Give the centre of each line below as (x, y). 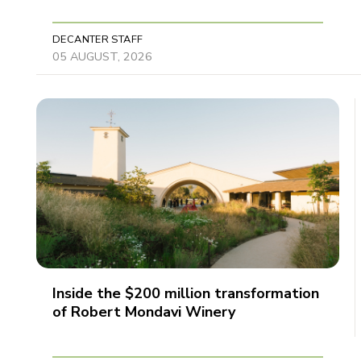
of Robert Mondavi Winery (144, 312)
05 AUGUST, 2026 (102, 56)
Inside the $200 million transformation (186, 294)
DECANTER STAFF (98, 39)
